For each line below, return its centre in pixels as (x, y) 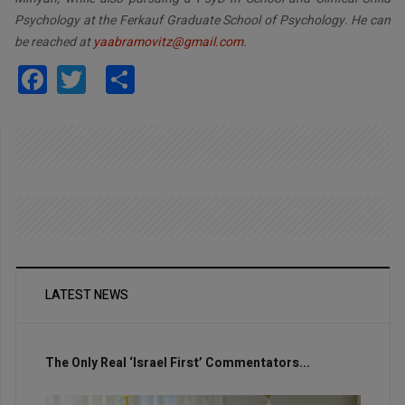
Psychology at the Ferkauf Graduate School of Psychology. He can (202, 21)
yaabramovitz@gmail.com (168, 42)
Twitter (130, 78)
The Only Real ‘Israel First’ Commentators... (178, 363)
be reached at (54, 42)
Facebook (107, 78)
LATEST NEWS (87, 295)
